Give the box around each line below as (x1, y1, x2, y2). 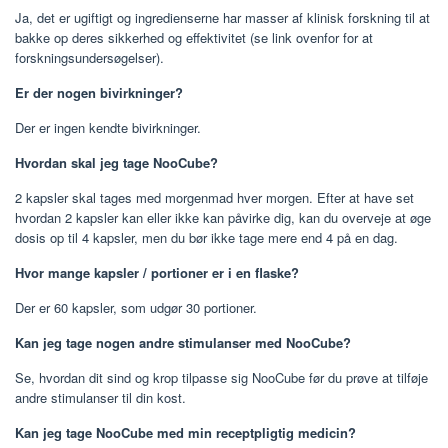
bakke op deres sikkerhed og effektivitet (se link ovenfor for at (15, 28, 373, 48)
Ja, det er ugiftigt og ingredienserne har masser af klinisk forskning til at (15, 8, 430, 28)
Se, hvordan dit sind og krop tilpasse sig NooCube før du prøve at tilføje (15, 368, 428, 388)
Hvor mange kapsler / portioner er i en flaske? (15, 263, 299, 283)
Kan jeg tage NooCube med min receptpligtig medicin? (15, 423, 356, 443)
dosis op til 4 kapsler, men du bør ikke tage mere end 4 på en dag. (15, 228, 398, 248)
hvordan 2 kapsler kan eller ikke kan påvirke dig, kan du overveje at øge (15, 208, 431, 228)
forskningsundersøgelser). (15, 48, 164, 68)
